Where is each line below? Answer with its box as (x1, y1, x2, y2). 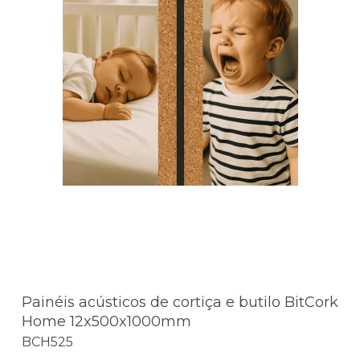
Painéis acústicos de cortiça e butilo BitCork (22, 292, 338, 311)
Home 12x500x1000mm (22, 312, 191, 330)
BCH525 (22, 334, 73, 350)
